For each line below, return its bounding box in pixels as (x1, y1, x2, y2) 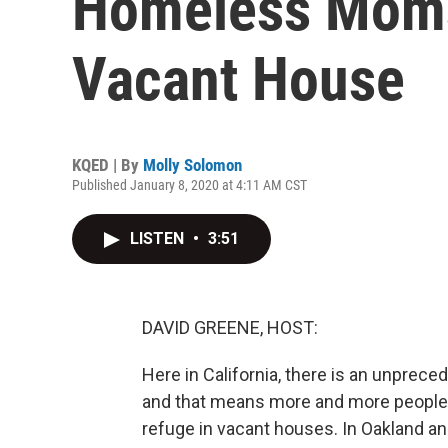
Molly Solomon (143, 155, 242, 175)
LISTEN (130, 229, 188, 248)
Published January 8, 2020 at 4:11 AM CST (72, 177, 307, 193)
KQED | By (72, 155, 143, 175)
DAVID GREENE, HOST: (142, 317, 318, 338)
